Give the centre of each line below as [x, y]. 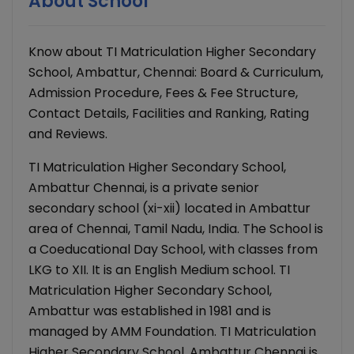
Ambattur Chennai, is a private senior [144, 188]
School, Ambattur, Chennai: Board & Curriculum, [176, 73]
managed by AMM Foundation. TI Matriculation [172, 332]
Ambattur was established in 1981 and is [150, 311]
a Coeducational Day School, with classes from [173, 250]
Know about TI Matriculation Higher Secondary [172, 52]
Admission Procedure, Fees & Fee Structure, [163, 93]
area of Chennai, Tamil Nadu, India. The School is [176, 229]
